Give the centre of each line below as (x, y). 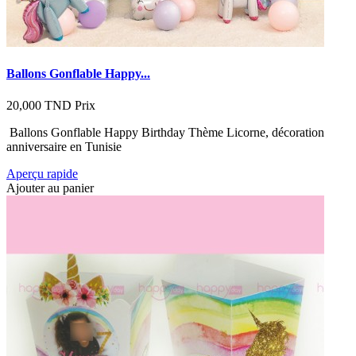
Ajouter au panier (50, 188)
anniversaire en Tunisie (64, 146)
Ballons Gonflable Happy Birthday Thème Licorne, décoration (165, 132)
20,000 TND (39, 105)
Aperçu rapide (42, 173)
